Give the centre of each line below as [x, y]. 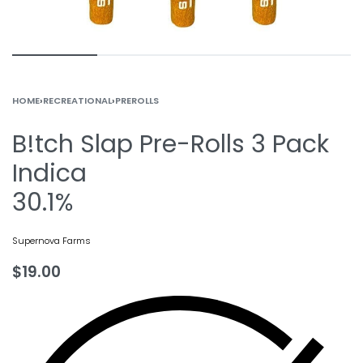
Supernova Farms [51, 241]
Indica [49, 173]
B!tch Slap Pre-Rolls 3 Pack [171, 144]
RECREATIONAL [77, 100]
